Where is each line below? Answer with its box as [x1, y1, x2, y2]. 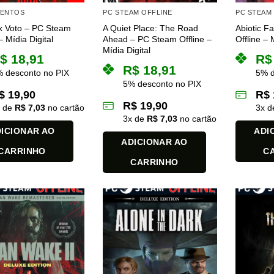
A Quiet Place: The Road [103, 23, 199, 34]
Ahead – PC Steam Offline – [103, 34, 212, 45]
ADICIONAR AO [121, 137, 188, 147]
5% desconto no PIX [123, 79, 202, 89]
